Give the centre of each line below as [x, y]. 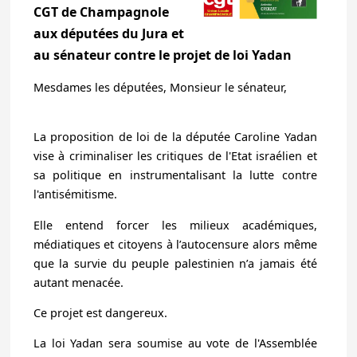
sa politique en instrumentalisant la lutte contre [175, 175]
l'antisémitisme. [75, 194]
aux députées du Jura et [108, 34]
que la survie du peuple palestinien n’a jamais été [175, 263]
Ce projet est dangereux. [100, 312]
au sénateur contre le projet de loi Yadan [162, 55]
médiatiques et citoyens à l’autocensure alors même [175, 244]
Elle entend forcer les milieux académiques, [175, 225]
